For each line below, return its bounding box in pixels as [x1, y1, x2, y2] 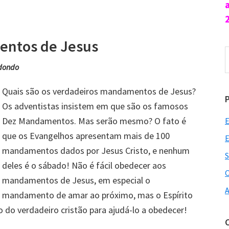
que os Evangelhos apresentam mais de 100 [2, 129, 170, 142]
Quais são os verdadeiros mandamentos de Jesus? [2, 85, 196, 97]
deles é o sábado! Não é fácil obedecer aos [2, 159, 166, 171]
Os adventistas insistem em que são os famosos [2, 100, 188, 112]
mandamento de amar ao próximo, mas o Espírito [2, 189, 193, 201]
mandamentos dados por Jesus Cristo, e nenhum [2, 144, 190, 156]
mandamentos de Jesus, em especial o [2, 174, 150, 186]
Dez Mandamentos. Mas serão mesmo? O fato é [2, 114, 186, 127]
